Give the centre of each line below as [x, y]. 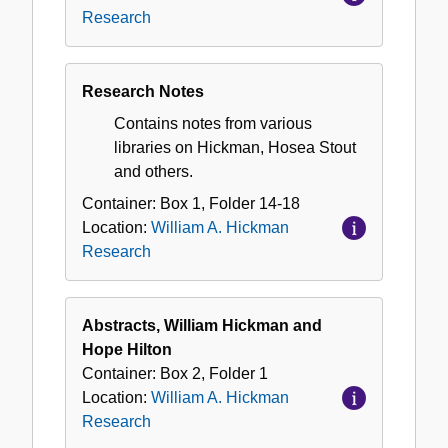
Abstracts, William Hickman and [202, 326]
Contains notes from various [213, 124]
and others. [153, 172]
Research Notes [143, 92]
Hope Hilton [127, 350]
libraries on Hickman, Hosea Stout [235, 148]
